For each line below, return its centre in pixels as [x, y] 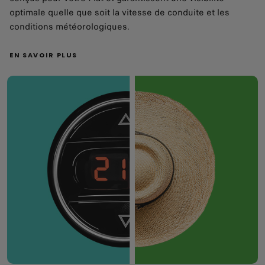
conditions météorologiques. [71, 27]
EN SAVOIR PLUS [44, 55]
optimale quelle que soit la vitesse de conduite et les [119, 13]
